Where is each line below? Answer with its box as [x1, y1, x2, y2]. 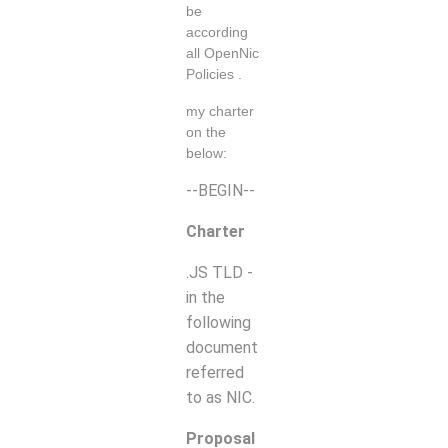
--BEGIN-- [186, 180, 255, 200]
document [186, 337, 258, 357]
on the [186, 125, 226, 141]
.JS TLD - [186, 262, 253, 282]
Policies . [186, 67, 242, 83]
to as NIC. [186, 387, 255, 407]
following [186, 312, 251, 332]
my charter [186, 104, 254, 120]
